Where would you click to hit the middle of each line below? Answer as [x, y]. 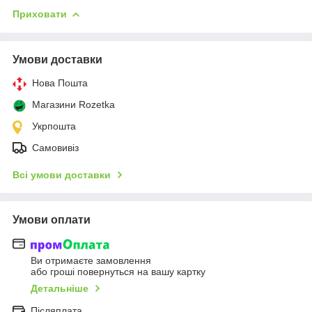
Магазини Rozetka [73, 105]
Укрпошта [54, 126]
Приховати [40, 14]
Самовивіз [55, 148]
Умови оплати [52, 220]
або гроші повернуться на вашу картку [118, 271]
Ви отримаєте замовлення [91, 260]
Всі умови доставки [62, 175]
